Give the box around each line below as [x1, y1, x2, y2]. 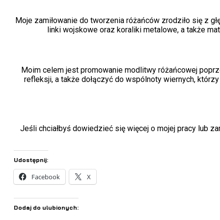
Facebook [31, 172, 60, 182]
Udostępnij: [14, 156, 48, 164]
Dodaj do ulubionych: [14, 204, 79, 212]
